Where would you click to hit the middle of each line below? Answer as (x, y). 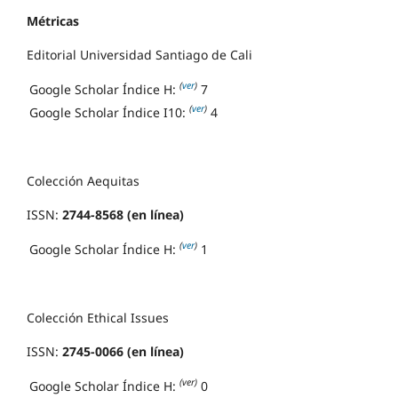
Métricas (53, 20)
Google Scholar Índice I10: (109, 112)
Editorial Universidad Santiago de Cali (139, 54)
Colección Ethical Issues (98, 317)
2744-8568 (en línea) (123, 214)
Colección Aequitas (83, 180)
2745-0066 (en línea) (123, 351)
